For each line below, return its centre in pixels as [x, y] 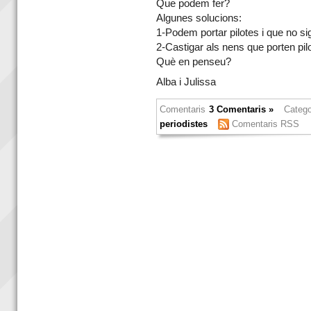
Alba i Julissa [186, 82]
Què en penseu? [193, 61]
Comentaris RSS [265, 124]
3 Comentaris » [242, 109]
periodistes [183, 124]
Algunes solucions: [199, 18]
